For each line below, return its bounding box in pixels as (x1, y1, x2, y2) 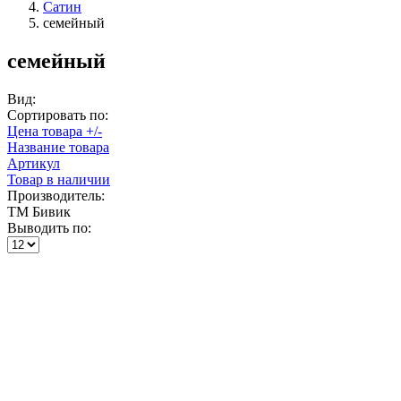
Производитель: (7, 187, 105, 203)
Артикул (7, 155, 60, 171)
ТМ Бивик (7, 203, 71, 219)
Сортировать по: (7, 107, 108, 123)
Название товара (7, 139, 109, 155)
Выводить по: (7, 219, 91, 235)
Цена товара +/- (7, 123, 102, 139)
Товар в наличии (7, 171, 110, 187)
